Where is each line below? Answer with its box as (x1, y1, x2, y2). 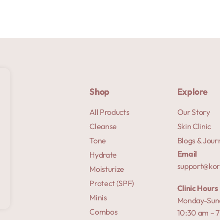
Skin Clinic (177, 121, 212, 131)
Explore (177, 85, 208, 97)
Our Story (177, 107, 210, 117)
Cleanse (89, 121, 117, 131)
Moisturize (89, 164, 125, 174)
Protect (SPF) (89, 178, 135, 188)
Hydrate (89, 149, 117, 160)
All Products (89, 107, 130, 117)
